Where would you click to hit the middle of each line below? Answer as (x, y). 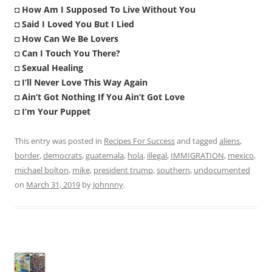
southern (173, 170)
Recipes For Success (139, 141)
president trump (123, 170)
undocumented (222, 170)
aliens (229, 141)
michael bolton (42, 170)
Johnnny (108, 184)
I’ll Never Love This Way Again (85, 82)
